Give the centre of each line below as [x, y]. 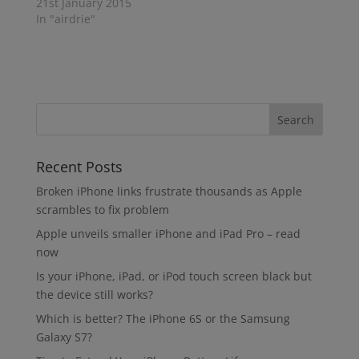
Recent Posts [79, 167]
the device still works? [94, 295]
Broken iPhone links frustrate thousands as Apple [169, 192]
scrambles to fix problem [102, 210]
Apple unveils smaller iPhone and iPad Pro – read [168, 234]
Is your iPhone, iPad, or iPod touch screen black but [173, 276]
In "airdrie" [65, 19]
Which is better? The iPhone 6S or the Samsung [163, 319]
